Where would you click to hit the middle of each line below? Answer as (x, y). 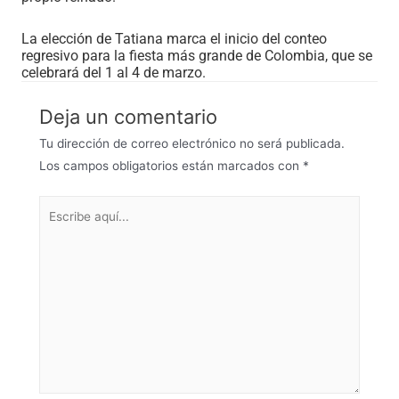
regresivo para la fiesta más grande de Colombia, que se (197, 55)
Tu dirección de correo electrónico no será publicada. (192, 144)
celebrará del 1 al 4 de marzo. (114, 72)
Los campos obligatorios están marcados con (171, 166)
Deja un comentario (128, 117)
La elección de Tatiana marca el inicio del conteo (174, 38)
